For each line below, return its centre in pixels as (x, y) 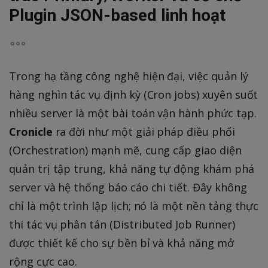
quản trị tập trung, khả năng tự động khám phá (132, 169)
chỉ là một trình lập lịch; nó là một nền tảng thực (134, 206)
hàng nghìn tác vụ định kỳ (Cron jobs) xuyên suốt (134, 95)
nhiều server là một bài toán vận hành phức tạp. (133, 113)
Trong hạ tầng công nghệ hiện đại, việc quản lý (129, 76)
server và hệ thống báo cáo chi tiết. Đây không (128, 188)
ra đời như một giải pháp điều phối (144, 132)
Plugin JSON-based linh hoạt (117, 16)
